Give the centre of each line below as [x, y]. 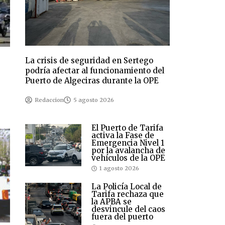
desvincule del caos [128, 209]
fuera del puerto [122, 217]
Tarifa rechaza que [128, 194]
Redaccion [49, 100]
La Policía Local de [127, 187]
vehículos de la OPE [128, 158]
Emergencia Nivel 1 [128, 143]
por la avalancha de [128, 151]
